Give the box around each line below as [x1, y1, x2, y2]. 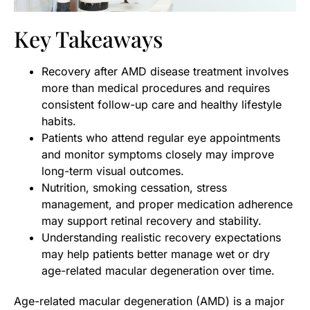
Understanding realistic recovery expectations [42, 230, 281, 245]
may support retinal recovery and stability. [42, 214, 262, 228]
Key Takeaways [14, 24, 163, 54]
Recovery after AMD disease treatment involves [42, 64, 289, 79]
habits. [42, 114, 76, 129]
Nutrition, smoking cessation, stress [42, 181, 227, 195]
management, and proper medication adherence [42, 197, 293, 212]
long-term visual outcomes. [42, 164, 184, 179]
